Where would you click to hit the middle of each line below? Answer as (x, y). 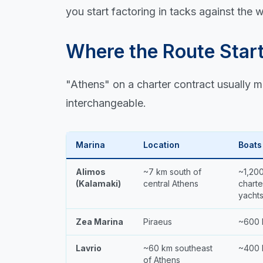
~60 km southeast (178, 248)
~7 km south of (172, 171)
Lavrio (89, 248)
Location (161, 144)
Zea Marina (100, 221)
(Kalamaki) (98, 183)
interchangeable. (106, 103)
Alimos (91, 171)
